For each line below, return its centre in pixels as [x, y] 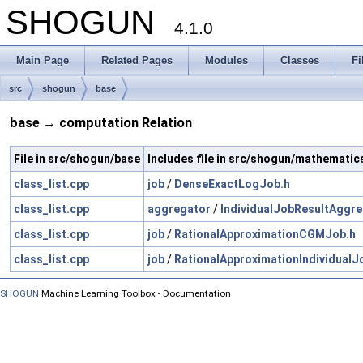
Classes [300, 60]
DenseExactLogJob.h [232, 184]
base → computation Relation [101, 123]
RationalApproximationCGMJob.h [265, 234]
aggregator [179, 209]
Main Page [43, 60]
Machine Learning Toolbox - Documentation [135, 293]
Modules [226, 60]
